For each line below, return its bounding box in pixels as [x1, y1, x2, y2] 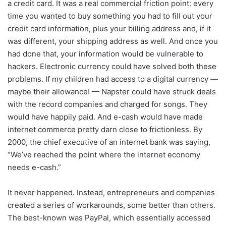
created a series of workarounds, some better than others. [8, 200, 215, 210]
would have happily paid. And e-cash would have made [8, 112, 203, 122]
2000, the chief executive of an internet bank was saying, [8, 137, 210, 147]
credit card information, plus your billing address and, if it [8, 24, 211, 34]
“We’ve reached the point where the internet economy [8, 150, 200, 160]
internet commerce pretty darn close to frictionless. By [8, 125, 202, 135]
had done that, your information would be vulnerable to [8, 49, 203, 59]
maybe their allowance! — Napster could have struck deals [8, 87, 216, 97]
